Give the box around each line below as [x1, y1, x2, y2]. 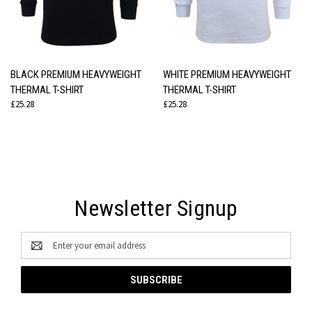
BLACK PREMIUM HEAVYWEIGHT [10, 68, 141, 81]
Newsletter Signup [75, 195, 237, 222]
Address [21, 246, 49, 258]
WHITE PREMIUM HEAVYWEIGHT [162, 68, 291, 81]
